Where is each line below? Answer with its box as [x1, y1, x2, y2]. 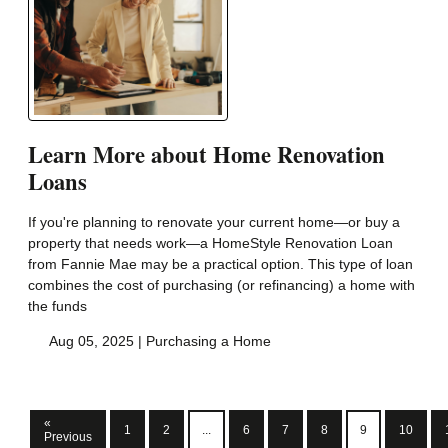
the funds [28, 297, 87, 314]
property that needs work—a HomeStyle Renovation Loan [28, 234, 393, 251]
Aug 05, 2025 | [45, 332, 146, 349]
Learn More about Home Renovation [28, 137, 385, 171]
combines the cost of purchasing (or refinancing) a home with [28, 276, 415, 293]
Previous [44, 430, 92, 445]
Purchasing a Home [145, 332, 271, 349]
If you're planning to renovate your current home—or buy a [28, 213, 400, 230]
